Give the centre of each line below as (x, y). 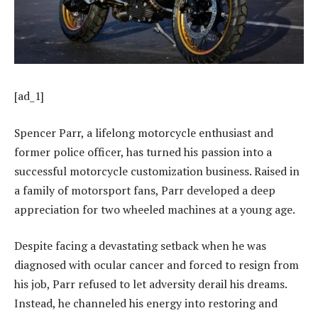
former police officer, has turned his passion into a (143, 152)
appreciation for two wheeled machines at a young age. (155, 209)
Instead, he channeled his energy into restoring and (146, 303)
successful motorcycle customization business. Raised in (157, 171)
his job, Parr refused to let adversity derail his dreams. (150, 284)
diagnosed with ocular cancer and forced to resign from (157, 265)
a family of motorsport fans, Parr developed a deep (145, 190)
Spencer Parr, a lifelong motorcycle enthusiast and (144, 132)
